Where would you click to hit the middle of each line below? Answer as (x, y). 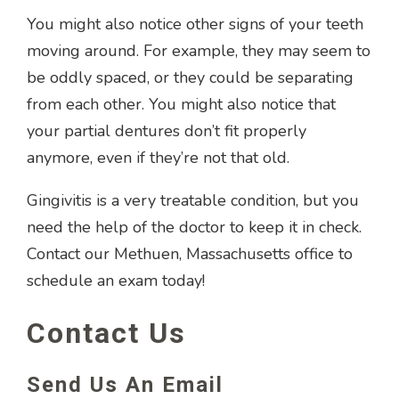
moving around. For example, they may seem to (199, 51)
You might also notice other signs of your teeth (195, 24)
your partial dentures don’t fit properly (167, 131)
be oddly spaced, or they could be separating (190, 78)
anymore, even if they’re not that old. (158, 158)
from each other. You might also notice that (181, 105)
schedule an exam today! (116, 281)
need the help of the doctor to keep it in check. (194, 228)
